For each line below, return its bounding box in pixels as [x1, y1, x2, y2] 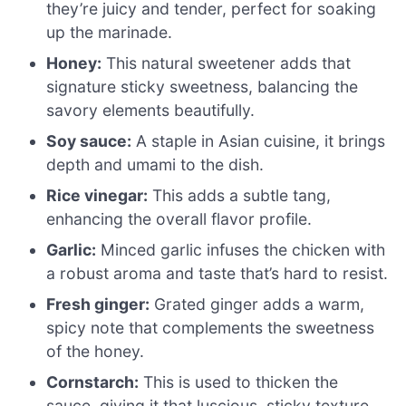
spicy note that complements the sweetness [46, 317, 375, 337]
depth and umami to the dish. [46, 154, 265, 174]
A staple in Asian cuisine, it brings [131, 130, 386, 150]
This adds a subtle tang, [148, 185, 332, 205]
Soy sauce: [46, 130, 132, 150]
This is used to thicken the [139, 372, 339, 391]
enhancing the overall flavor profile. [46, 208, 313, 228]
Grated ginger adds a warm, [150, 294, 365, 314]
